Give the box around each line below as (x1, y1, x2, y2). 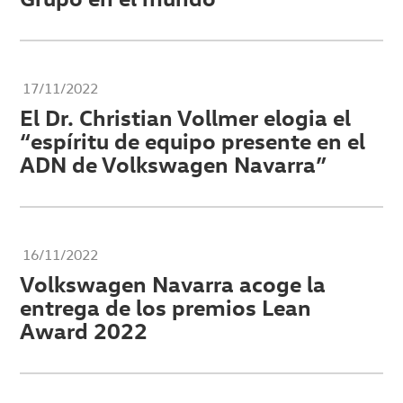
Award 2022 (20, 317, 148, 345)
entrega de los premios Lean (20, 293, 312, 321)
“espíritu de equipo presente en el (20, 127, 366, 155)
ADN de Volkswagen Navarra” (20, 150, 327, 178)
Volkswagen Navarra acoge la (20, 270, 327, 298)
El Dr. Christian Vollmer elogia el (20, 103, 352, 131)
